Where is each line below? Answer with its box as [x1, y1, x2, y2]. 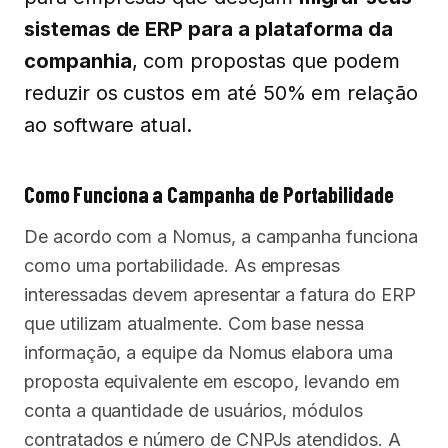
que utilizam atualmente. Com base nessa [24, 313, 364, 334]
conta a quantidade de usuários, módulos [24, 400, 363, 421]
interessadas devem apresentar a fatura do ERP [24, 284, 416, 305]
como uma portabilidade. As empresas [24, 255, 341, 276]
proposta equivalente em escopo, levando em [24, 371, 400, 392]
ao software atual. [24, 113, 193, 137]
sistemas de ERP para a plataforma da [24, 17, 394, 41]
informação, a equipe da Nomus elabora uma [24, 342, 393, 363]
